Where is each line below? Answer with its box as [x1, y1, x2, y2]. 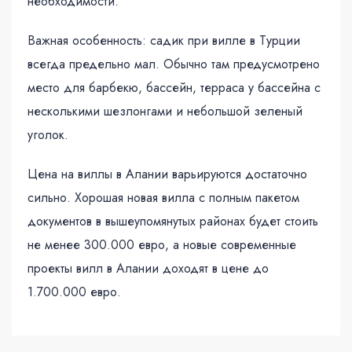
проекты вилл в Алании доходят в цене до [27, 258, 269, 277]
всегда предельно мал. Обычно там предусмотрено [27, 54, 320, 73]
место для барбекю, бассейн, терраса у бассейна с [27, 78, 321, 97]
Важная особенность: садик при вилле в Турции [27, 31, 300, 49]
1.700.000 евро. [27, 282, 121, 301]
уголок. [27, 125, 68, 144]
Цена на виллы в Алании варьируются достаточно [27, 164, 307, 183]
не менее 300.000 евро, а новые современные [27, 235, 296, 254]
